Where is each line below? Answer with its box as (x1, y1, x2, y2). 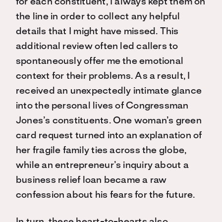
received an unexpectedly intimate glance (16, 87, 202, 96)
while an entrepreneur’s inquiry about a (16, 161, 189, 170)
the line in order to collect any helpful (16, 12, 180, 21)
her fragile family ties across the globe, (16, 146, 187, 155)
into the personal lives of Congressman (16, 102, 189, 111)
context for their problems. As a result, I (16, 72, 190, 81)
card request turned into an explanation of (16, 131, 202, 140)
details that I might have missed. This (16, 27, 179, 36)
